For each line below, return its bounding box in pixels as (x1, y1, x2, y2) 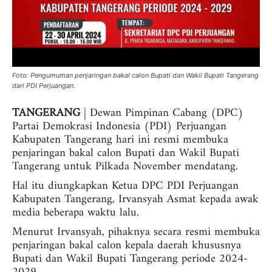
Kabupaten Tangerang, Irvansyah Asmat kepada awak (12, 189, 259, 210)
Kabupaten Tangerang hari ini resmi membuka (12, 130, 228, 151)
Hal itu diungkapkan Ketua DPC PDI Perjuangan (12, 176, 239, 197)
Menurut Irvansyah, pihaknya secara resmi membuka (12, 222, 260, 243)
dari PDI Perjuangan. (12, 81, 75, 90)
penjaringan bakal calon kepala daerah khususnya (12, 236, 241, 256)
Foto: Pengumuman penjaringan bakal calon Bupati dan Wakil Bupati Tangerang (12, 71, 259, 80)
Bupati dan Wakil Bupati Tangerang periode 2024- (12, 249, 248, 270)
